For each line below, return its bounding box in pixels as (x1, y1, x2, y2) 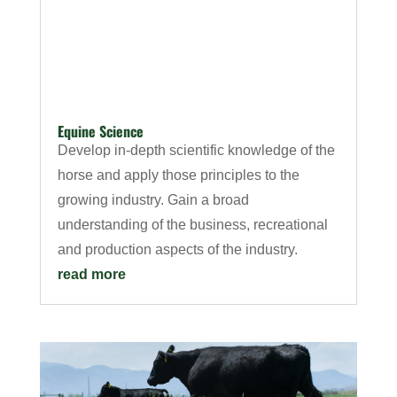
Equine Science (57, 121, 144, 143)
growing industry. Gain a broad (57, 192, 249, 208)
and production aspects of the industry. (57, 242, 298, 258)
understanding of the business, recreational (57, 217, 328, 233)
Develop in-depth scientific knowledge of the (57, 143, 335, 159)
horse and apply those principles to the (57, 167, 300, 183)
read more (57, 267, 126, 283)
